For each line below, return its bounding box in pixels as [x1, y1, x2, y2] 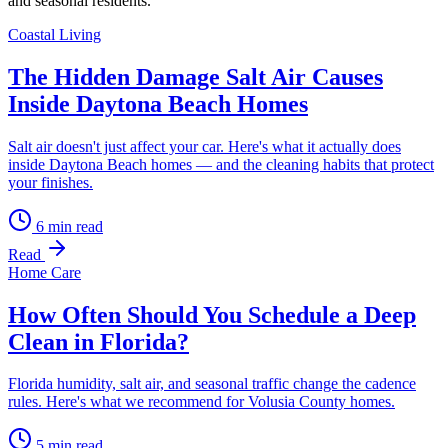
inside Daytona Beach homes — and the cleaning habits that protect [8, 155, 434, 173]
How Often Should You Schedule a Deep [8, 301, 416, 328]
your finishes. [8, 173, 93, 191]
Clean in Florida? [8, 328, 189, 355]
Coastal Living [8, 25, 101, 43]
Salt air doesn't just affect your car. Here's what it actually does [8, 137, 401, 155]
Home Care [8, 263, 81, 281]
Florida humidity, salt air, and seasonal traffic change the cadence [8, 375, 416, 393]
